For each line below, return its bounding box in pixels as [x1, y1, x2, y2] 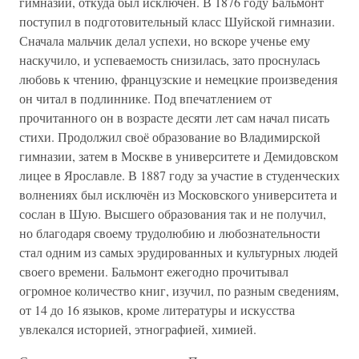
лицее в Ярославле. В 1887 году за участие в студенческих [19, 167, 340, 184]
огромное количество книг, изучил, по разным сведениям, [19, 282, 339, 299]
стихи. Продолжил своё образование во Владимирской [19, 128, 321, 145]
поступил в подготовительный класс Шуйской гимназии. [19, 13, 335, 30]
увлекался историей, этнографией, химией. [19, 321, 256, 337]
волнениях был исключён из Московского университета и [19, 186, 337, 203]
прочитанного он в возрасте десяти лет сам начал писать [19, 109, 329, 126]
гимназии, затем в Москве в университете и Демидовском [19, 147, 338, 164]
